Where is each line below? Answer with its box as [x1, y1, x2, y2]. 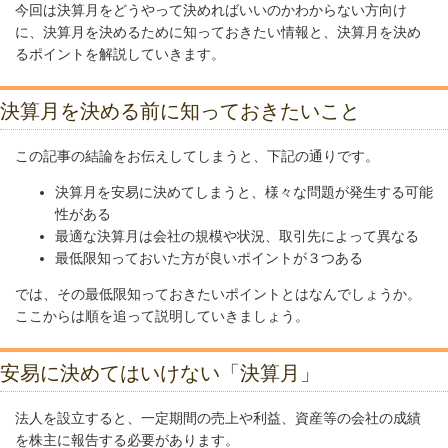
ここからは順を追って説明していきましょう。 [15, 308, 309, 325]
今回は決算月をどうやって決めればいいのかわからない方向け [15, 2, 407, 19]
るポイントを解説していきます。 [15, 46, 225, 63]
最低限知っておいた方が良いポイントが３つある [55, 250, 363, 267]
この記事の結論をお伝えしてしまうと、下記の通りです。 [15, 148, 379, 165]
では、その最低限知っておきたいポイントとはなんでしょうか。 [15, 286, 421, 303]
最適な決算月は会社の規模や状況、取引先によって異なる [55, 228, 419, 245]
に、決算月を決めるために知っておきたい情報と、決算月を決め [15, 24, 421, 41]
